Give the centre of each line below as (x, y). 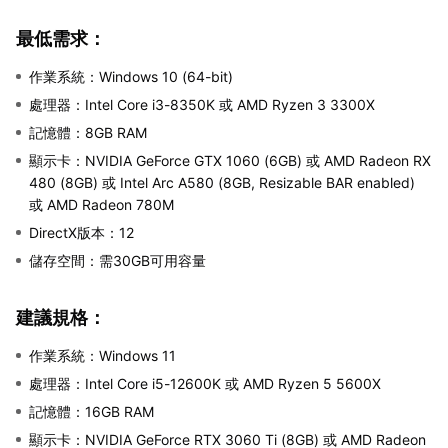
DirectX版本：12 (81, 232)
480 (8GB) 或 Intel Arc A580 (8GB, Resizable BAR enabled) (222, 182)
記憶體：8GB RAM (88, 132)
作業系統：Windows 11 (102, 355)
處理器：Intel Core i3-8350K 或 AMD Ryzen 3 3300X (202, 104)
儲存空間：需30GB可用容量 (117, 260)
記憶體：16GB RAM (91, 411)
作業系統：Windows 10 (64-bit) (131, 76)
